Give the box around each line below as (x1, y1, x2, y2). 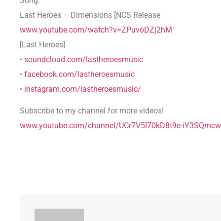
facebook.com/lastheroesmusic (24, 69, 135, 79)
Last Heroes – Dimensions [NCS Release (20, 10, 160, 20)
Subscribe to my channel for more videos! (20, 106, 164, 116)
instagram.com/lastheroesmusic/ (24, 84, 141, 94)
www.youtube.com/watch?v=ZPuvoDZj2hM (20, 25, 172, 35)
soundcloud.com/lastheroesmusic (24, 54, 143, 64)
